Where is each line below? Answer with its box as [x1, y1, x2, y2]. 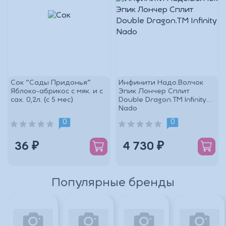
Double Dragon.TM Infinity [119, 96, 206, 104]
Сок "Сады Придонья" [11, 79, 91, 87]
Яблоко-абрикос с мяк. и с [11, 88, 103, 95]
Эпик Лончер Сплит [119, 88, 190, 95]
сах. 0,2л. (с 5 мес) [11, 96, 73, 104]
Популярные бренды [51, 178, 175, 189]
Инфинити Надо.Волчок [119, 79, 203, 87]
